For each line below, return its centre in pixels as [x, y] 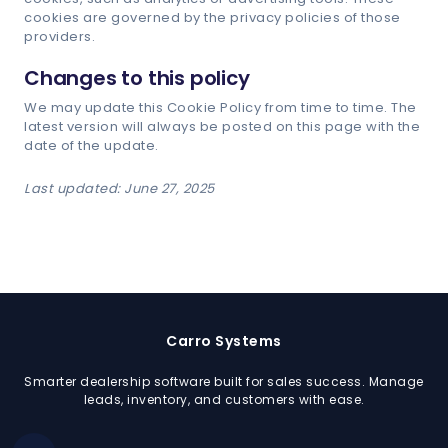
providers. [59, 36]
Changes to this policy [137, 78]
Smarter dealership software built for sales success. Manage [224, 381]
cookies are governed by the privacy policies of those [212, 17]
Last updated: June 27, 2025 [119, 188]
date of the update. [91, 145]
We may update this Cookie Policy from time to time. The [220, 107]
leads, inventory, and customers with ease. [224, 399]
